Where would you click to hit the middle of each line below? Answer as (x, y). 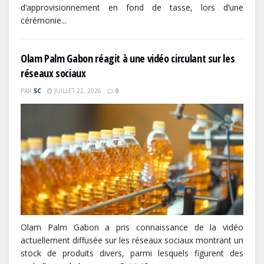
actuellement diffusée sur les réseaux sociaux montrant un (132, 240)
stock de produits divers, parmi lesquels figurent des (132, 253)
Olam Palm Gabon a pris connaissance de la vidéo (132, 227)
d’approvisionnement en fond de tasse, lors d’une (132, 8)
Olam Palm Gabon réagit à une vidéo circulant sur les (128, 59)
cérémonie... (44, 21)
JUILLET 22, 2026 (77, 91)
